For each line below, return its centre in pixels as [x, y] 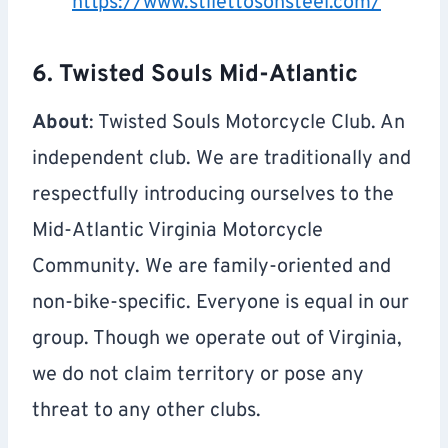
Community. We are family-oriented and [211, 267]
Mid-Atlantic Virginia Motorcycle [177, 231]
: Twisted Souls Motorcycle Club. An [247, 123]
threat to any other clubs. [146, 411]
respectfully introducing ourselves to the [213, 195]
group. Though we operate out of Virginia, [217, 339]
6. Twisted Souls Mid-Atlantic [195, 75]
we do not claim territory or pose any [198, 375]
